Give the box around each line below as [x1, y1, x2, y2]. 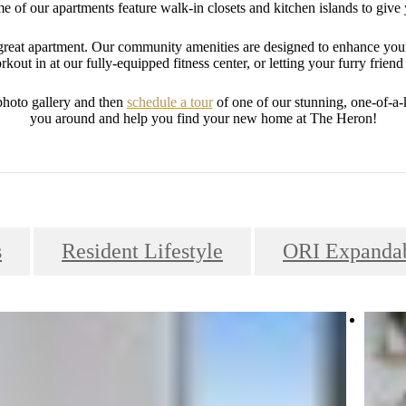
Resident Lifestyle [62, 239, 223, 264]
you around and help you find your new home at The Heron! [29, 111, 377, 127]
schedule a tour [126, 94, 213, 111]
